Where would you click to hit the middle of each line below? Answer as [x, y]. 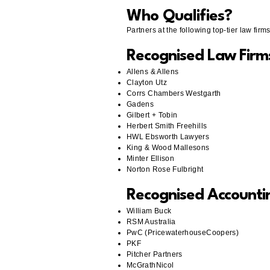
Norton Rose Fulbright [165, 169]
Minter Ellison [151, 159]
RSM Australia [151, 222]
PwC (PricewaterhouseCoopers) [183, 233]
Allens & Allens [153, 72]
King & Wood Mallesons [168, 148]
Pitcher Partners [155, 254]
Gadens [140, 104]
